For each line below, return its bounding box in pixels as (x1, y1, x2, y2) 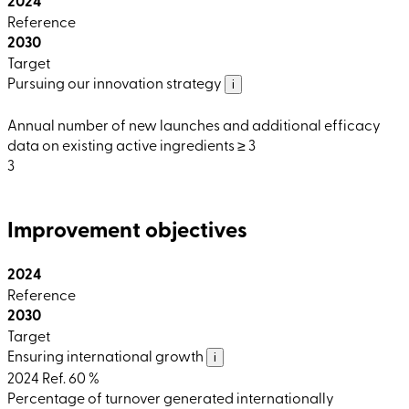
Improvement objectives (7, 212, 247, 245)
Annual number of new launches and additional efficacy (7, 113, 381, 134)
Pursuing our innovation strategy (7, 71, 225, 92)
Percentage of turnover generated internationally (7, 386, 334, 407)
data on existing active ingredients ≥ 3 (7, 133, 256, 154)
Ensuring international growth (7, 344, 206, 365)
